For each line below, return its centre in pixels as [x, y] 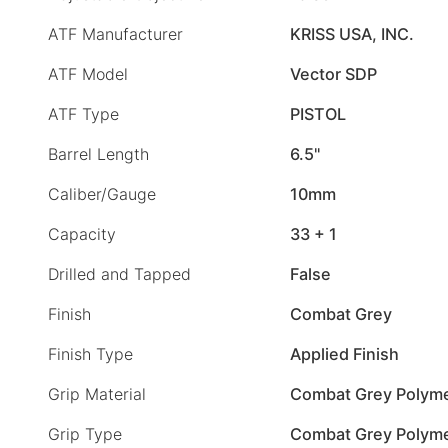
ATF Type [83, 113]
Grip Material [97, 393]
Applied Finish [344, 353]
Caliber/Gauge [102, 193]
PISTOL [318, 113]
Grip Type [85, 433]
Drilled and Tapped [119, 273]
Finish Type [90, 353]
